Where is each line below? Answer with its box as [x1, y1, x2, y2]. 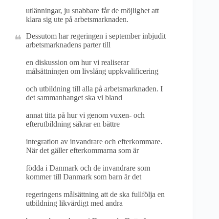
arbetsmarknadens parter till [26, 41, 110, 49]
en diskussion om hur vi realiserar [26, 58, 129, 66]
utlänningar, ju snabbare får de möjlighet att [26, 6, 159, 15]
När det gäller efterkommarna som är [26, 146, 139, 154]
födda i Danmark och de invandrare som [26, 164, 150, 172]
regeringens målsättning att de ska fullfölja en [26, 190, 165, 198]
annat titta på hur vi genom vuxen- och [26, 111, 145, 119]
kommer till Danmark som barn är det [26, 173, 141, 181]
